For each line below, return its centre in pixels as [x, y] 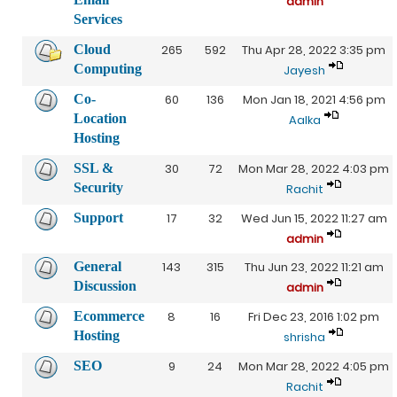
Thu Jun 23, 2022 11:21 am [314, 267]
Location [100, 118]
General [97, 266]
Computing [108, 69]
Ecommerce [109, 316]
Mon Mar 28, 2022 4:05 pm [314, 366]
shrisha [304, 337]
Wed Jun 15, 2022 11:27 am [314, 218]
